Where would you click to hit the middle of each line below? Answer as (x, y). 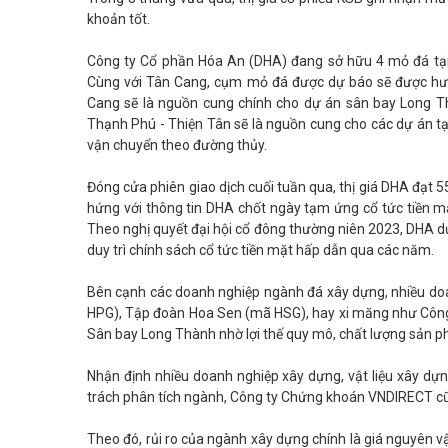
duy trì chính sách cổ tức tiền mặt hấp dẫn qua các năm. (260, 250)
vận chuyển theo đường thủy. (177, 145)
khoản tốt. (118, 19)
